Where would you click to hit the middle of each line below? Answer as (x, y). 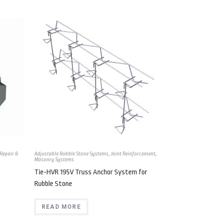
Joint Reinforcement (133, 154)
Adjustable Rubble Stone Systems (71, 154)
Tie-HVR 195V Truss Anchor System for (91, 172)
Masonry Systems (54, 160)
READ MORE (61, 207)
